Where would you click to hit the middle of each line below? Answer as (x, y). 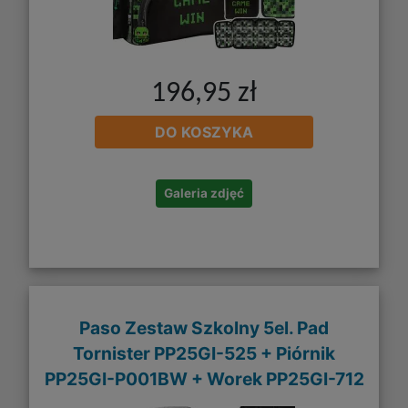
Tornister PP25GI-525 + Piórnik (204, 353)
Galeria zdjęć (204, 194)
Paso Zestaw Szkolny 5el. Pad (204, 327)
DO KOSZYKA (204, 133)
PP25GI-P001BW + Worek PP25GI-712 (204, 378)
